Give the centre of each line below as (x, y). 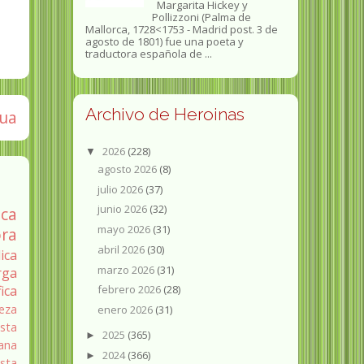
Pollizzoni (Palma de (201, 17)
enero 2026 (127, 310)
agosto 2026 (129, 169)
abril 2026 (123, 249)
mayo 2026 (126, 230)
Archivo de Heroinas (165, 115)
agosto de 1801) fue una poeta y (164, 42)
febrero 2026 (131, 290)
